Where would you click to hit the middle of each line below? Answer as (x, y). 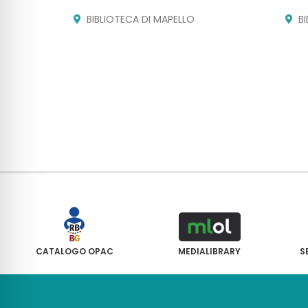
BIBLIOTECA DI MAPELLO (141, 19)
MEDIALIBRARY (210, 251)
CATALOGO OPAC (74, 251)
